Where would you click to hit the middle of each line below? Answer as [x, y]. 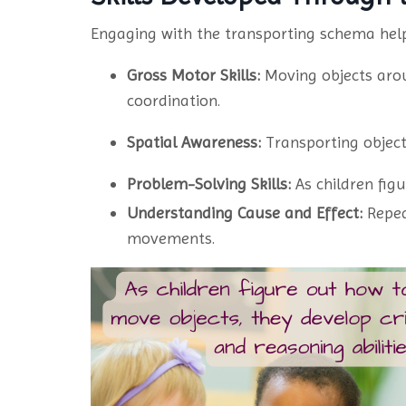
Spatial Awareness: [194, 142]
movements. [172, 238]
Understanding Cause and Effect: [245, 213]
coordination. [175, 101]
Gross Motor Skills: [193, 75]
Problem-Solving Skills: [209, 184]
